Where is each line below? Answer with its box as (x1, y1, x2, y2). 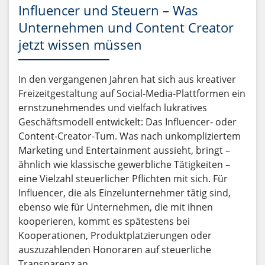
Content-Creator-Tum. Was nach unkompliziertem (18, 130, 241, 143)
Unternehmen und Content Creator (18, 18, 234, 37)
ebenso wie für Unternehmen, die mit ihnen (18, 201, 213, 214)
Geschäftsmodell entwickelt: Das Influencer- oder (18, 115, 237, 129)
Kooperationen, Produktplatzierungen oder (18, 229, 212, 243)
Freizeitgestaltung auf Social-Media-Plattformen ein (18, 87, 245, 101)
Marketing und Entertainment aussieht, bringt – (18, 144, 230, 157)
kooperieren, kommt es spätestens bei (18, 215, 190, 228)
